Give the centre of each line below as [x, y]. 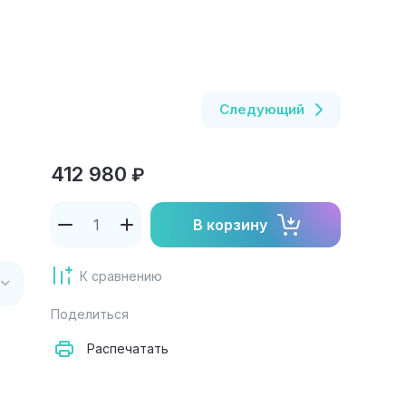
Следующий [262, 109]
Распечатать [128, 348]
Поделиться [90, 314]
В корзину [230, 225]
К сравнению [121, 275]
